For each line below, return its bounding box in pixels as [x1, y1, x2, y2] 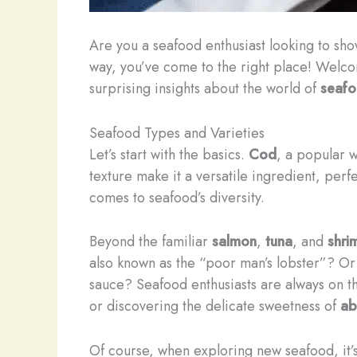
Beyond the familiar [89, 231, 212, 253]
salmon [212, 231, 257, 253]
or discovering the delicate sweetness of [89, 296, 340, 317]
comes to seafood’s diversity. [89, 186, 265, 208]
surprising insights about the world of [89, 77, 320, 99]
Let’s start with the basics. [89, 143, 249, 165]
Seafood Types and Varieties [89, 122, 265, 143]
